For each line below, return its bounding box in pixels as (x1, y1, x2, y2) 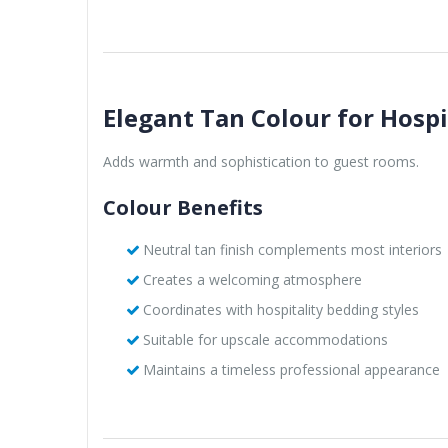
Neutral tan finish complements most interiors (142, 239, 442, 259)
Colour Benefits (103, 193, 263, 221)
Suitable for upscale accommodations (142, 329, 388, 349)
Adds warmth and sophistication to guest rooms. (103, 151, 419, 171)
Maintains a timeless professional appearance (142, 359, 440, 379)
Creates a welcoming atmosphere (142, 269, 362, 289)
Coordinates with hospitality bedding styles (142, 299, 419, 319)
